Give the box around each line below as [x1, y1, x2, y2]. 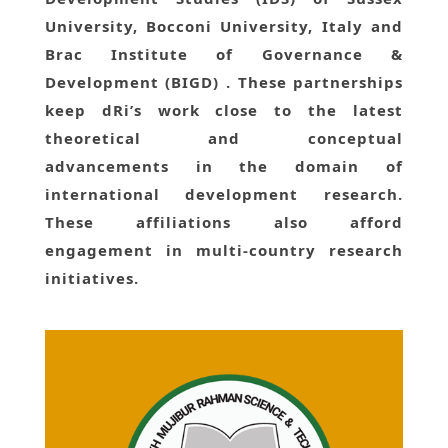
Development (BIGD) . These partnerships [44, 72, 404, 93]
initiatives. [44, 268, 139, 289]
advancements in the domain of [44, 156, 404, 177]
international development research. [44, 184, 404, 205]
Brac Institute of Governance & [44, 44, 404, 65]
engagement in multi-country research [44, 240, 404, 261]
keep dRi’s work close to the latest [44, 100, 404, 121]
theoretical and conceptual [44, 128, 404, 149]
